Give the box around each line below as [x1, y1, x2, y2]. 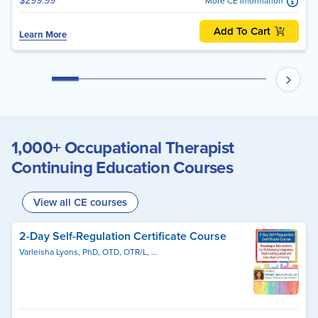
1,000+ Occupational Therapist [11, 135, 234, 161]
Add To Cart [214, 23, 270, 40]
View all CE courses [33, 194, 127, 211]
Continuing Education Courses [11, 155, 234, 181]
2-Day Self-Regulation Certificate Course [19, 228, 226, 245]
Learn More [19, 28, 67, 42]
